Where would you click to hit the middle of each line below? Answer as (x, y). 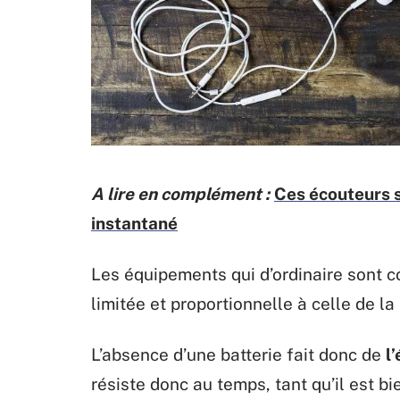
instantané (134, 223)
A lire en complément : (180, 194)
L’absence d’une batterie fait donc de (238, 354)
